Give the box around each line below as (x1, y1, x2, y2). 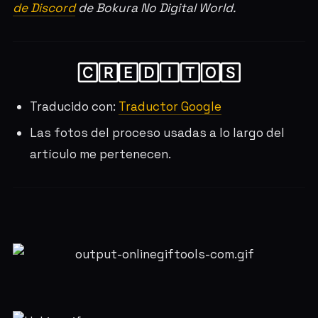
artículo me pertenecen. (29, 146, 171, 162)
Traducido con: (29, 99, 119, 115)
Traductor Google (118, 99, 221, 115)
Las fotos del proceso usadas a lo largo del (29, 124, 285, 141)
